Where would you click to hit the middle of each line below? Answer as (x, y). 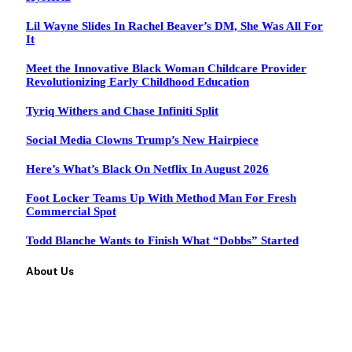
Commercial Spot (71, 211)
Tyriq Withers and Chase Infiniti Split (122, 110)
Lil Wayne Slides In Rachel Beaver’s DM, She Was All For (174, 26)
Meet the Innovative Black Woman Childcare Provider (166, 68)
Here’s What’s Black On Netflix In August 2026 (147, 169)
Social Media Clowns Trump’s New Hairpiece (142, 139)
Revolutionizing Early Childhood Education (137, 81)
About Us (50, 271)
